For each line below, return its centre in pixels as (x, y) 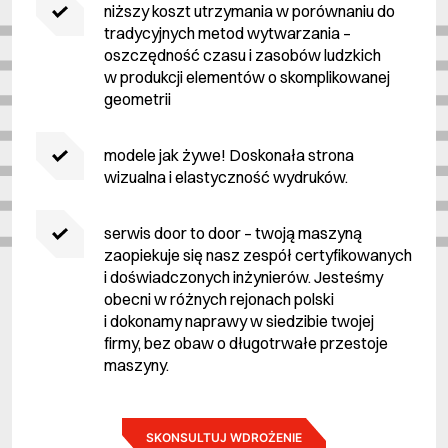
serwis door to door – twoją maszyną (233, 232)
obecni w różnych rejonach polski (219, 298)
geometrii (137, 98)
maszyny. (136, 364)
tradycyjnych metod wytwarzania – (227, 32)
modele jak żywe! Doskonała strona (229, 154)
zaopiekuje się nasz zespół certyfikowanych (258, 254)
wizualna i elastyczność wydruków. (226, 176)
